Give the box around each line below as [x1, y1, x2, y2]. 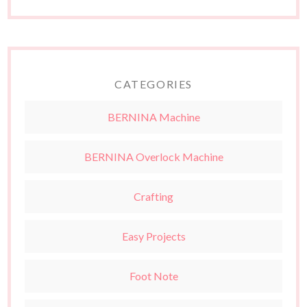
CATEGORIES [114, 77, 193, 91]
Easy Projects [121, 230, 186, 243]
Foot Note [129, 269, 178, 283]
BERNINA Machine [107, 110, 200, 124]
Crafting [134, 190, 173, 204]
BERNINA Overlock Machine [84, 150, 223, 164]
